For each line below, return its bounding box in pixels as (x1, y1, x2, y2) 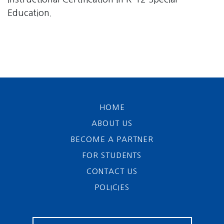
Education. (7, 8, 52, 18)
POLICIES (94, 183, 129, 191)
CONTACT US (86, 167, 137, 175)
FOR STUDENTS (82, 151, 141, 159)
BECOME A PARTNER (70, 135, 153, 143)
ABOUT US (91, 119, 132, 127)
